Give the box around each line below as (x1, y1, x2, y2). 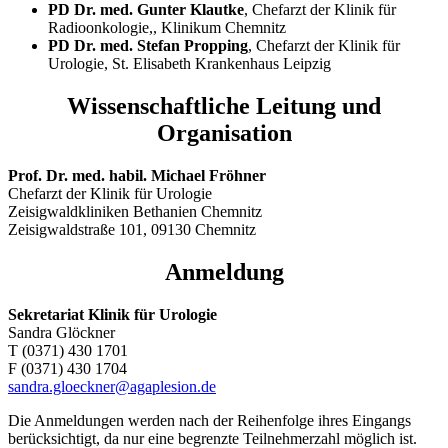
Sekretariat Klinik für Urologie (8, 305, 217, 323)
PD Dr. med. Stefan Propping (48, 36, 248, 54)
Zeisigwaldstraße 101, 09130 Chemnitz (8, 220, 256, 238)
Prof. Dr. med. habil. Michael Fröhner (8, 166, 266, 184)
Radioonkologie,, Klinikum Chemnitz (48, 18, 286, 36)
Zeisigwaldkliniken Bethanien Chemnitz (8, 202, 262, 220)
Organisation (156, 119, 292, 146)
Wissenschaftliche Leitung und (67, 92, 381, 119)
